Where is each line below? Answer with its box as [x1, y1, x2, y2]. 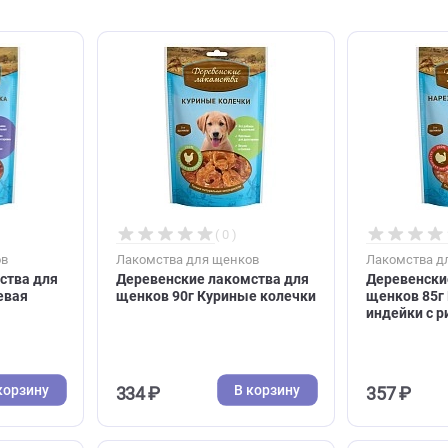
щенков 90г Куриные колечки [178, 369, 401, 389]
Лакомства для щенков [178, 330, 338, 347]
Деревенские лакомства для [178, 350, 393, 370]
